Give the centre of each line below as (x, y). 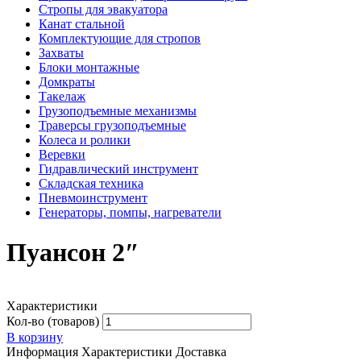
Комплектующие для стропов (120, 39)
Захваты (61, 53)
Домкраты (67, 82)
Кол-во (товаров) (53, 322)
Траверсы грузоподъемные (112, 126)
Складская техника (91, 184)
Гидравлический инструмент (118, 169)
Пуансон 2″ (73, 252)
